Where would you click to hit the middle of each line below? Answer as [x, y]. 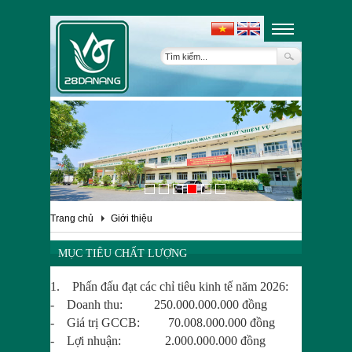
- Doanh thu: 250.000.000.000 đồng [159, 304]
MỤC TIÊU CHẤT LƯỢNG [123, 253]
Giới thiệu [132, 218]
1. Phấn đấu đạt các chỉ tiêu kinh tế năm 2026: [169, 286]
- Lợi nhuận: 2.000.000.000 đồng [158, 341]
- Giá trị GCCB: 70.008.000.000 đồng [163, 323]
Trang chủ [72, 218]
